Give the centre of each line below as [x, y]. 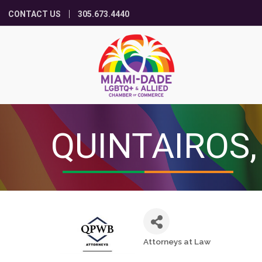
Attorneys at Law [177, 241]
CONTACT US [35, 14]
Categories [171, 251]
